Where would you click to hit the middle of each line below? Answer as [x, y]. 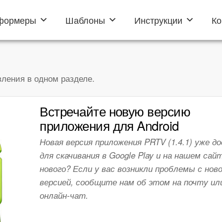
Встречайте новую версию [115, 111]
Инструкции [159, 20]
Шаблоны [85, 20]
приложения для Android [109, 125]
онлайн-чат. [64, 195]
